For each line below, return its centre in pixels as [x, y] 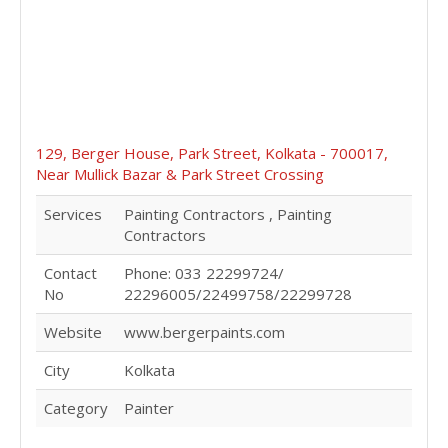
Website [73, 331]
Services [73, 213]
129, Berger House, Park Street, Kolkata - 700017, [212, 152]
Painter [149, 407]
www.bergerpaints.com [204, 331]
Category [76, 407]
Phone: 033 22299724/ [204, 272]
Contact [70, 272]
